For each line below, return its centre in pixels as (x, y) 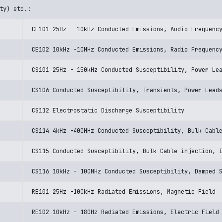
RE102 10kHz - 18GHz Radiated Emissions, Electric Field (125, 212)
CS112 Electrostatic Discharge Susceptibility (108, 111)
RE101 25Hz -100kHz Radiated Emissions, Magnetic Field (124, 192)
